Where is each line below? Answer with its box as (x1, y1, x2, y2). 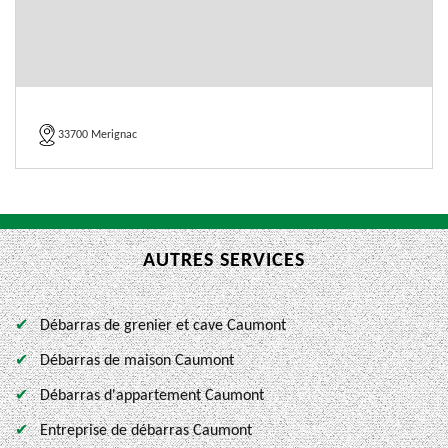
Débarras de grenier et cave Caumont (40, 318, 286, 334)
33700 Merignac (58, 129, 137, 141)
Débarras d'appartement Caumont (40, 388, 264, 404)
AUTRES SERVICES (143, 251, 305, 271)
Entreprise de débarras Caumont (40, 423, 252, 439)
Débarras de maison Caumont (40, 353, 234, 369)
